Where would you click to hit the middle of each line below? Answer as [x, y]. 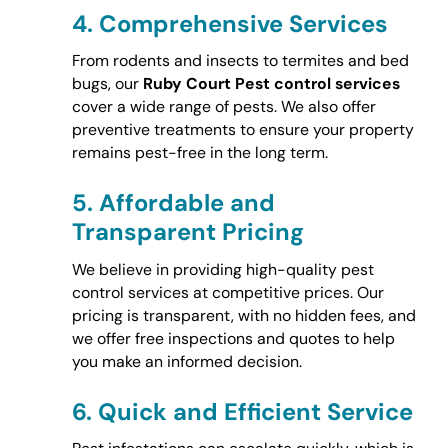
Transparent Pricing [187, 232]
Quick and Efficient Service [255, 411]
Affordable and [186, 203]
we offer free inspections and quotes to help [233, 338]
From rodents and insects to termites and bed [240, 61]
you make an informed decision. [186, 361]
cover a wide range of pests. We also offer [223, 107]
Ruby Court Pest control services [271, 84]
